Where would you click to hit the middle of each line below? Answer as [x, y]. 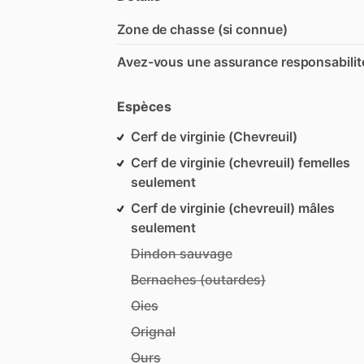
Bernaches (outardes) [198, 279]
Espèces [144, 106]
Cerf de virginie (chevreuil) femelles [240, 162]
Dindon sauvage [182, 253]
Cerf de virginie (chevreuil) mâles [233, 208]
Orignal [153, 331]
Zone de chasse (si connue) [202, 29]
